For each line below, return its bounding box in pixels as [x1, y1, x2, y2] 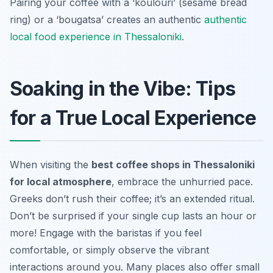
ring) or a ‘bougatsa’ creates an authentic [10, 13, 204, 26]
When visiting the [10, 158, 91, 171]
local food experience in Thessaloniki [10, 30, 182, 43]
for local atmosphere [10, 175, 112, 188]
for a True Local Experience [10, 105, 257, 130]
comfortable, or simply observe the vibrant [10, 243, 209, 256]
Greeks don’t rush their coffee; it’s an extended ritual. [10, 192, 255, 205]
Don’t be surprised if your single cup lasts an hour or [10, 209, 257, 222]
